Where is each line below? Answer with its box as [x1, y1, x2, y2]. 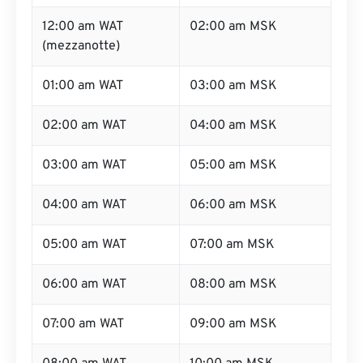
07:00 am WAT [42, 316, 124, 332]
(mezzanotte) [42, 38, 120, 54]
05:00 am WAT [42, 237, 126, 253]
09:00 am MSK [190, 316, 277, 332]
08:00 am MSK [190, 276, 277, 293]
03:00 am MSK [190, 78, 277, 94]
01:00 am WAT [42, 78, 123, 94]
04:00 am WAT [42, 197, 126, 213]
